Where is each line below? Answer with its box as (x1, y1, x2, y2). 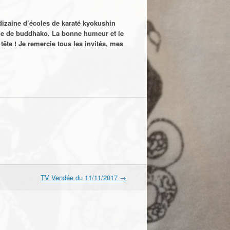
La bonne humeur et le (52, 28, 124, 38)
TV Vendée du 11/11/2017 (41, 172, 120, 182)
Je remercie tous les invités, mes (18, 38, 123, 48)
